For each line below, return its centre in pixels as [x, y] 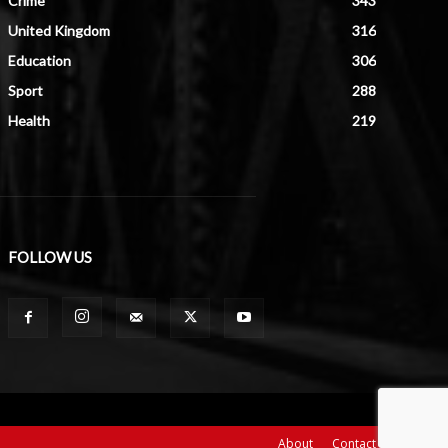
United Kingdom [59, 30]
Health [29, 120]
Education [39, 60]
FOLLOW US [50, 256]
